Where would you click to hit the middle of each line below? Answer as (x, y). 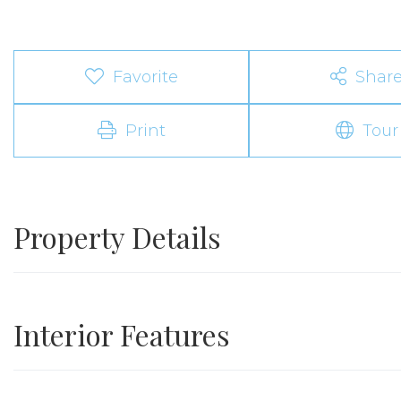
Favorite (145, 77)
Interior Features (122, 334)
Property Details (117, 236)
